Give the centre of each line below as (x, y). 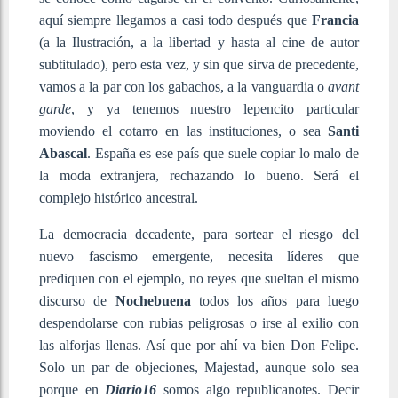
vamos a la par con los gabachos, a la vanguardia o (183, 86)
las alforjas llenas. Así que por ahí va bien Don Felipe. (199, 345)
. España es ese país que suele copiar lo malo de (223, 153)
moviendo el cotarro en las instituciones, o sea (183, 131)
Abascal (63, 153)
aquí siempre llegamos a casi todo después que (175, 20)
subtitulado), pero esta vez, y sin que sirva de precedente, (199, 64)
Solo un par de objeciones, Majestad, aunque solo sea (199, 367)
